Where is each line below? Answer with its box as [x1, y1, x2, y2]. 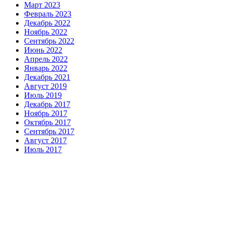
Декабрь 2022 [24, 18, 70, 27]
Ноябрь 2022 [24, 27, 67, 36]
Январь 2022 [24, 63, 67, 72]
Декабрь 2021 [24, 72, 70, 81]
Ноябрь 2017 [24, 108, 67, 118]
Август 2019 [24, 81, 67, 90]
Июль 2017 [24, 145, 62, 154]
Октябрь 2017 [24, 118, 71, 127]
